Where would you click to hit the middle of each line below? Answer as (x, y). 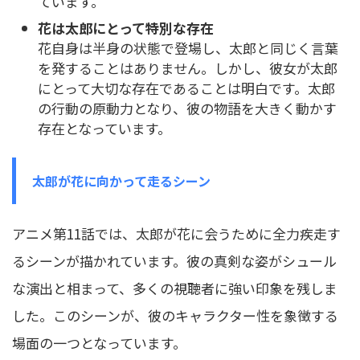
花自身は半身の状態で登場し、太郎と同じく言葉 (188, 48)
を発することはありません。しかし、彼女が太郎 (188, 68)
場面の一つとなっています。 (99, 343)
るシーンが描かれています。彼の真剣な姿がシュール (174, 261)
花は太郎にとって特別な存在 (126, 28)
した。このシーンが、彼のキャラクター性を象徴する (175, 316)
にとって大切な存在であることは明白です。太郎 (186, 88)
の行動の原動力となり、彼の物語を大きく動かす (187, 108)
